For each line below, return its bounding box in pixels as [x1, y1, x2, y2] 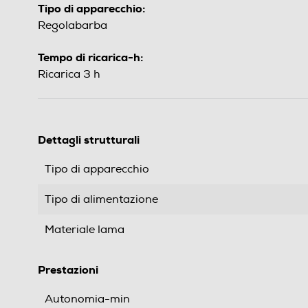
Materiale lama [45, 223, 124, 237]
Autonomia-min [45, 292, 130, 307]
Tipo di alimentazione [45, 192, 158, 207]
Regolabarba [38, 19, 107, 33]
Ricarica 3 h [38, 67, 100, 82]
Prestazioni [38, 263, 98, 278]
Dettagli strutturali [38, 133, 140, 148]
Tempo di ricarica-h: [38, 50, 143, 65]
